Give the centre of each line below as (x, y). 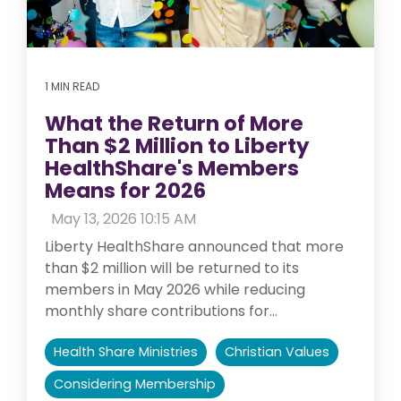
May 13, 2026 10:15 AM (124, 218)
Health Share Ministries (126, 351)
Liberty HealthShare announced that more (194, 246)
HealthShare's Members (172, 168)
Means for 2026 (125, 190)
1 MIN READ (72, 86)
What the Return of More (174, 123)
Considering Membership (135, 384)
